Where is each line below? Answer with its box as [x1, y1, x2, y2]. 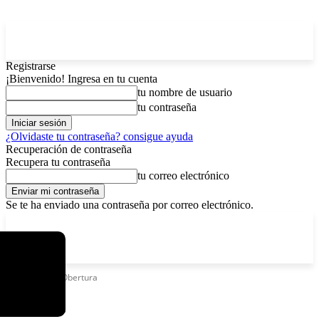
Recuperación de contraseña [6, 143, 132, 155]
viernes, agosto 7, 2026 [71, 216, 155, 226]
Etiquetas [6, 271, 43, 283]
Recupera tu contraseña [6, 156, 110, 168]
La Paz [26, 217, 48, 226]
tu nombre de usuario [137, 86, 232, 98]
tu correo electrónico [137, 169, 229, 182]
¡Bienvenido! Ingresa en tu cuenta [6, 73, 157, 85]
